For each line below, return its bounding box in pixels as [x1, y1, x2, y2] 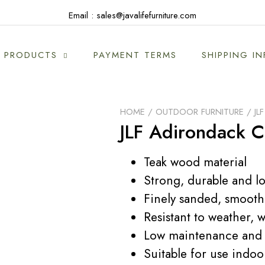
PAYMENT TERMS [93, 49, 177, 62]
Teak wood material [144, 153, 247, 171]
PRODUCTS [4, 49, 57, 62]
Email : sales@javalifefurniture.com [69, 9, 196, 22]
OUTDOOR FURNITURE [156, 105, 244, 118]
